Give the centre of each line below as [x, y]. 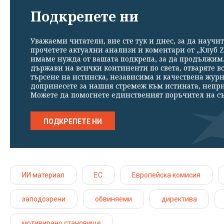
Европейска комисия [166, 175]
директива [179, 199]
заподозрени [44, 199]
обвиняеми [113, 199]
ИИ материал [43, 175]
